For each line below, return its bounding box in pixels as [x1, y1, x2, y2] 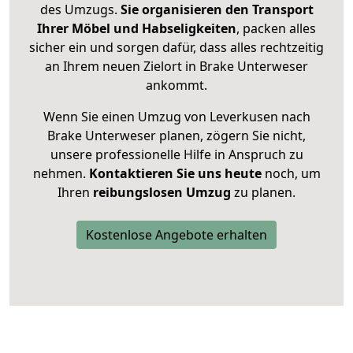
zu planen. [231, 184, 295, 202]
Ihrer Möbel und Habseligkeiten [37, 20, 236, 38]
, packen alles [236, 20, 316, 38]
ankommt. [146, 76, 207, 95]
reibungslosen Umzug [93, 184, 231, 202]
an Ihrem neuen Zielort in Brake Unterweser [45, 58, 308, 76]
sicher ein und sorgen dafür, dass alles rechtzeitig [29, 39, 324, 57]
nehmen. [32, 165, 89, 183]
